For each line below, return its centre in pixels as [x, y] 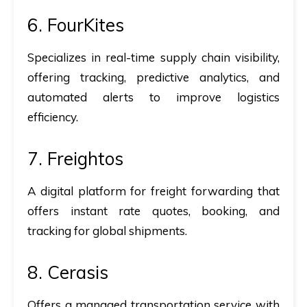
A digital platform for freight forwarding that [153, 191]
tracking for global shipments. [107, 231]
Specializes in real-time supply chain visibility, [153, 57]
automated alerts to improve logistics [153, 97]
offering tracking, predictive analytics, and [153, 77]
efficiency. [53, 117]
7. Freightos [75, 159]
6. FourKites [76, 25]
